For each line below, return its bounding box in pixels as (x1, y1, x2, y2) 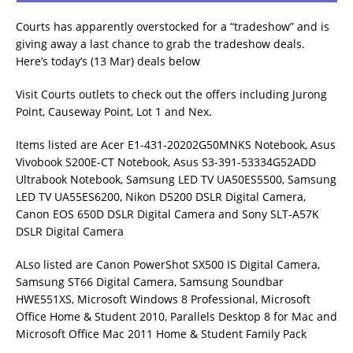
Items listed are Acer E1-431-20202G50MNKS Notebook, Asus (16, 137, 336, 152)
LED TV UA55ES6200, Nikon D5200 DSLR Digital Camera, (16, 189, 306, 204)
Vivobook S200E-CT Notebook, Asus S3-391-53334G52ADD (16, 154, 316, 169)
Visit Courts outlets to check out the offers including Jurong (16, 87, 327, 102)
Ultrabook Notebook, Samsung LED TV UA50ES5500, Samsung (16, 172, 336, 187)
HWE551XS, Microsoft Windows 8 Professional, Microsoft (16, 292, 310, 307)
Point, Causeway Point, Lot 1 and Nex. (16, 104, 212, 119)
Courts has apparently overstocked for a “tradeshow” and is (16, 19, 329, 34)
